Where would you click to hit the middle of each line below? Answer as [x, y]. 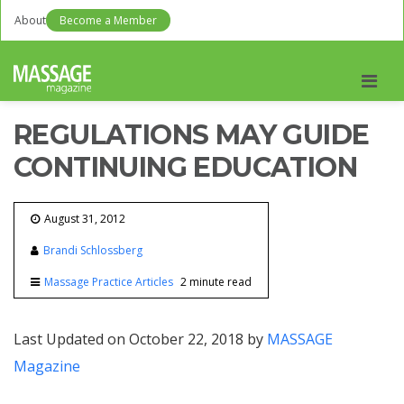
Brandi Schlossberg [93, 250]
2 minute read [216, 282]
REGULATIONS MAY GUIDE [192, 135]
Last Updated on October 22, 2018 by [140, 339]
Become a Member [108, 20]
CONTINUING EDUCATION [185, 167]
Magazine [47, 366]
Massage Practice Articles [109, 282]
